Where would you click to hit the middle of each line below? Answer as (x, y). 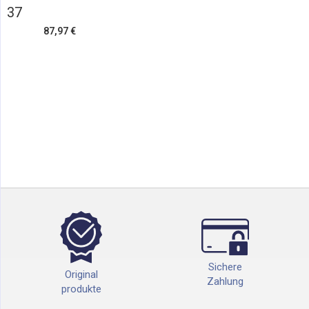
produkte (81, 289)
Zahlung (226, 281)
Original (81, 274)
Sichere (226, 267)
